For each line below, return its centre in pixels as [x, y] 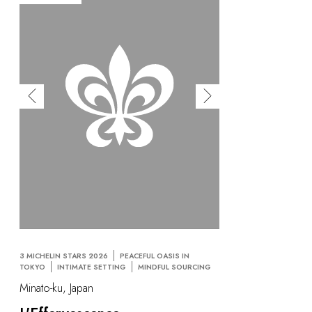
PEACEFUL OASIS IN [155, 256]
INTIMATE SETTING [92, 267]
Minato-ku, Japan [56, 288]
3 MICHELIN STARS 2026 [64, 256]
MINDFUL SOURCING [174, 267]
